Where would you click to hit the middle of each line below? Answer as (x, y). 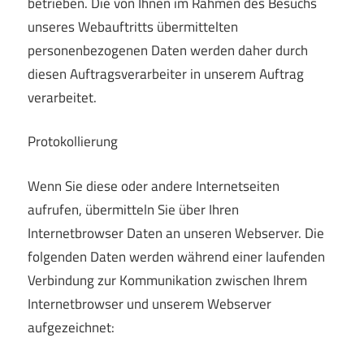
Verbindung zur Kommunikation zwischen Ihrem (167, 280)
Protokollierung (73, 142)
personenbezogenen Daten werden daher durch (168, 50)
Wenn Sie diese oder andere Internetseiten (154, 186)
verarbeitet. (62, 97)
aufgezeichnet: (71, 327)
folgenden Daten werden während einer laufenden (176, 256)
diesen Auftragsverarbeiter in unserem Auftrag (166, 74)
